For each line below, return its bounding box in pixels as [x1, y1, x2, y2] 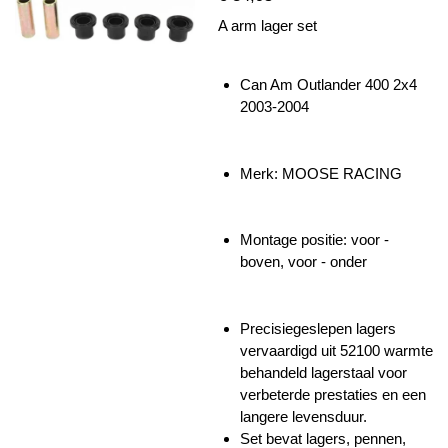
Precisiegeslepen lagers [240, 319, 396, 337]
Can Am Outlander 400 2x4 [240, 76, 417, 94]
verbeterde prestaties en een [240, 385, 426, 403]
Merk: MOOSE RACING [240, 164, 402, 182]
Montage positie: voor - [240, 231, 389, 249]
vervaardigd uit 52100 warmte [240, 341, 433, 359]
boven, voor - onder [240, 253, 367, 271]
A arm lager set [217, 17, 317, 35]
